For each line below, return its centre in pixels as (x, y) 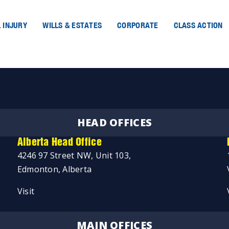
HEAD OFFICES (114, 122)
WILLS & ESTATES (72, 25)
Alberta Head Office (59, 143)
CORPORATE (138, 25)
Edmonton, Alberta (54, 169)
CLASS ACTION (198, 25)
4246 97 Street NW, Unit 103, (74, 155)
